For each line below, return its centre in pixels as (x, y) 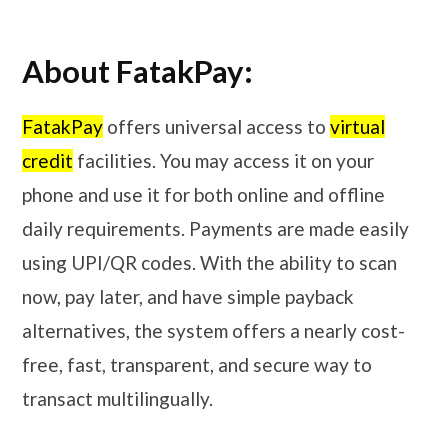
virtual (357, 127)
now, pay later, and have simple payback (188, 297)
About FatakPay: (137, 70)
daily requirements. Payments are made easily (215, 229)
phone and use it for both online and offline (203, 195)
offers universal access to (216, 127)
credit (47, 161)
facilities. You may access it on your (223, 161)
